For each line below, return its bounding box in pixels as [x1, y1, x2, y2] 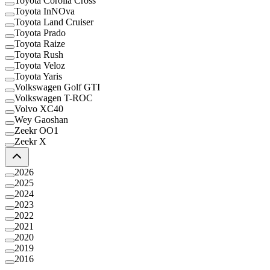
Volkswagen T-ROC [14, 92, 93, 103]
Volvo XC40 [14, 103, 63, 114]
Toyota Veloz [14, 60, 65, 71]
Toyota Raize [14, 38, 65, 49]
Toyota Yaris [14, 71, 62, 81]
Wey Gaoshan [14, 114, 68, 125]
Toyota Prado [14, 27, 66, 38]
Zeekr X [14, 136, 46, 146]
